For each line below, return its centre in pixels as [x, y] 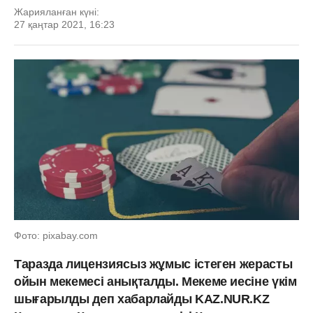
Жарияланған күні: [57, 12]
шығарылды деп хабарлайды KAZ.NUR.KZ [142, 299]
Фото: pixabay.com [56, 235]
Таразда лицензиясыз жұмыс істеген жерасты [153, 264]
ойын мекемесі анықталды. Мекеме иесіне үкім [155, 281]
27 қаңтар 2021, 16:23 [64, 24]
